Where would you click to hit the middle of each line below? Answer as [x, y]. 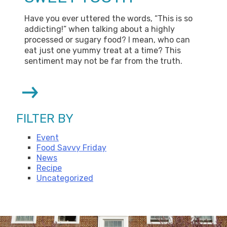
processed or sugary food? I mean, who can [107, 40]
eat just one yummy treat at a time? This [103, 50]
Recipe [49, 168]
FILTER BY [45, 119]
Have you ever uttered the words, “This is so [108, 18]
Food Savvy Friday [71, 148]
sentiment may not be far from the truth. [103, 61]
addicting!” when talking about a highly [100, 29]
